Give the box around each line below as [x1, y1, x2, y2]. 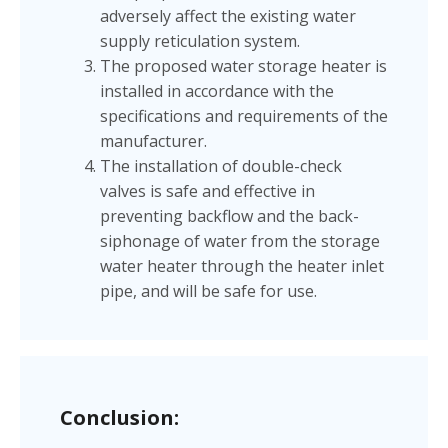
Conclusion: [60, 404, 179, 432]
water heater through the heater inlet [100, 254, 384, 277]
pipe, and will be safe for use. [100, 279, 317, 302]
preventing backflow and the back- [100, 204, 359, 227]
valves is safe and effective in [100, 179, 315, 202]
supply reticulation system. [100, 29, 300, 52]
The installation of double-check [100, 154, 342, 177]
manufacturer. [100, 129, 207, 152]
